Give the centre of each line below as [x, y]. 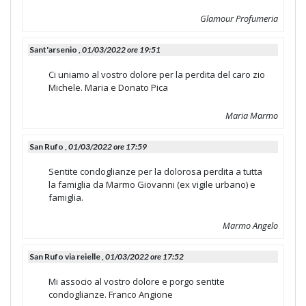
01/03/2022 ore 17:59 [108, 146]
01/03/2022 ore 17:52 [144, 256]
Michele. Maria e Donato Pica [108, 87]
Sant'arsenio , [56, 49]
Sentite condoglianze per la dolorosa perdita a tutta [155, 171]
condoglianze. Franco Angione [111, 294]
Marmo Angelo [250, 225]
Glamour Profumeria [239, 18]
